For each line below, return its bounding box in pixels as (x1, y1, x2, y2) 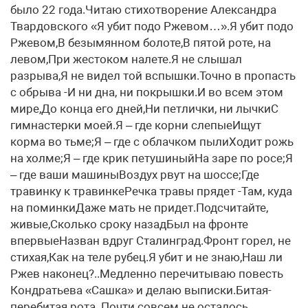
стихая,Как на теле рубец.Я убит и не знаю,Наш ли (10, 250, 283, 264)
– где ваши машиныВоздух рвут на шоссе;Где (10, 168, 259, 181)
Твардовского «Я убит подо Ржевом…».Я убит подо (10, 19, 294, 33)
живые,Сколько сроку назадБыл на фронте (10, 217, 248, 231)
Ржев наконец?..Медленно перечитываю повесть (10, 267, 283, 280)
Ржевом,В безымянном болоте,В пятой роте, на (10, 36, 271, 49)
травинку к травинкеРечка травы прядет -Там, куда (10, 184, 292, 198)
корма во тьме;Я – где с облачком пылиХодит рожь (10, 135, 294, 148)
